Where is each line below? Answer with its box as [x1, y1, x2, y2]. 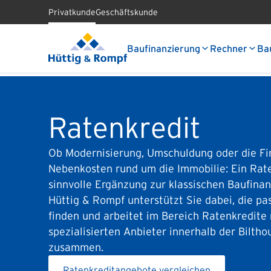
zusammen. [48, 241, 103, 253]
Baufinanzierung [127, 43, 200, 54]
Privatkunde [48, 7, 96, 17]
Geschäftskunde [96, 7, 158, 17]
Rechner [210, 43, 247, 54]
